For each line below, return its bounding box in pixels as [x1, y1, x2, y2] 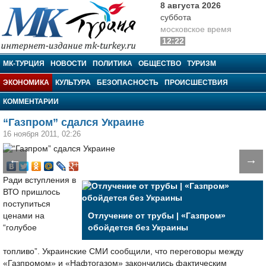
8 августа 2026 [160, 1, 221, 10]
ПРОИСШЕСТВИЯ [164, 78, 228, 87]
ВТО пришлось [3, 188, 60, 197]
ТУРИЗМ [187, 59, 216, 68]
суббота [160, 13, 191, 22]
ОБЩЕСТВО [138, 59, 181, 68]
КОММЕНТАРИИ [3, 97, 59, 106]
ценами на [3, 211, 45, 220]
